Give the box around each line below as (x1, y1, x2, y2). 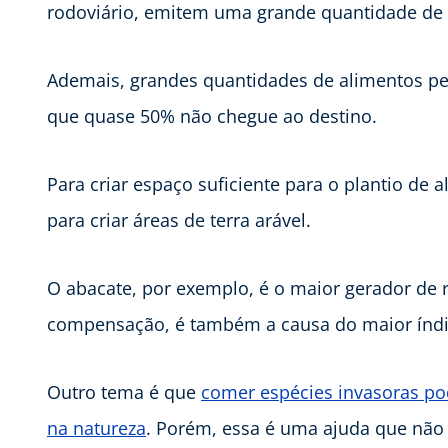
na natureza (47, 416, 146, 441)
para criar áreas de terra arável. (47, 208, 311, 233)
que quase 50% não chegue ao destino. (47, 104, 377, 129)
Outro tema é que (47, 380, 201, 405)
